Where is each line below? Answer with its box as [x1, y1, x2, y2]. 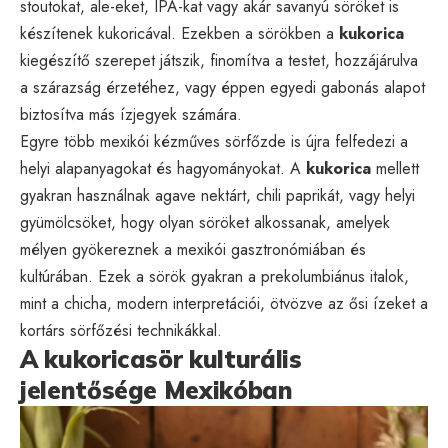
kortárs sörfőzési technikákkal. [20, 318, 222, 342]
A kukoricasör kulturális [20, 343, 302, 374]
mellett [371, 156, 419, 180]
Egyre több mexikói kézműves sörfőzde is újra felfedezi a [20, 129, 408, 153]
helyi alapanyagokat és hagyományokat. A [20, 156, 306, 180]
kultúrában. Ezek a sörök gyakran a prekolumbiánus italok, [20, 264, 409, 288]
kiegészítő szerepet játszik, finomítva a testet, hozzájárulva [20, 48, 418, 72]
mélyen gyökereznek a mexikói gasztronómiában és [20, 237, 366, 261]
